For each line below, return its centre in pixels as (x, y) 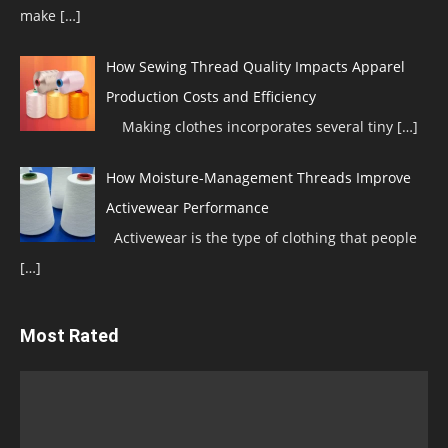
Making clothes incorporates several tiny (251, 126)
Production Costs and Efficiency (210, 96)
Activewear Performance (187, 207)
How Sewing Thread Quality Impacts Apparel (255, 66)
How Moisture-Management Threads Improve (258, 177)
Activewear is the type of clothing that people (261, 237)
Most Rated (69, 335)
